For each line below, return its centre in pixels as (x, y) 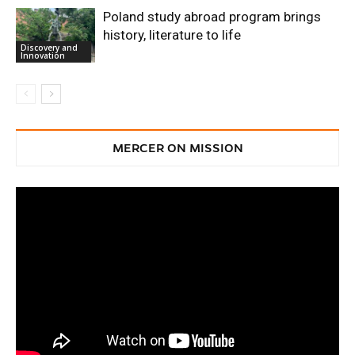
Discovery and (49, 47)
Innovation (43, 55)
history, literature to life (172, 35)
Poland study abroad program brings (212, 17)
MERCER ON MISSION (177, 148)
